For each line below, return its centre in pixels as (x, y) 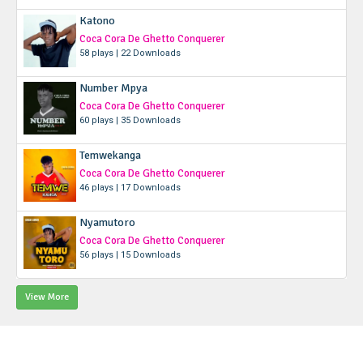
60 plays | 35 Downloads (130, 120)
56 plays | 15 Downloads (130, 254)
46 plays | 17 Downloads (130, 187)
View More (47, 297)
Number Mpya (113, 88)
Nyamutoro (107, 222)
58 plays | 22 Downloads (130, 53)
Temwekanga (110, 155)
